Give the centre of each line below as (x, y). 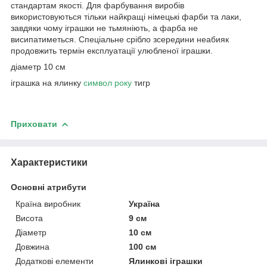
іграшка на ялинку (47, 83)
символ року (108, 83)
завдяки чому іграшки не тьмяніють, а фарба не (104, 28)
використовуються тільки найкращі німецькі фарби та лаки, (126, 17)
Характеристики (49, 163)
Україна (145, 204)
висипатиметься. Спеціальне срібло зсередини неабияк (120, 40)
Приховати (34, 124)
